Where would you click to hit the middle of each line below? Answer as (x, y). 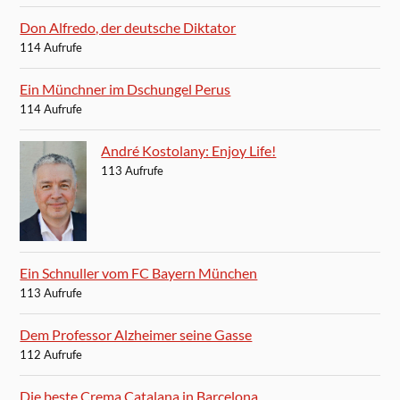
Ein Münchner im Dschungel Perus (125, 89)
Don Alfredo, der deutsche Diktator (128, 28)
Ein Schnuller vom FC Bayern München (139, 273)
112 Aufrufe (51, 355)
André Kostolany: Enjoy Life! (189, 151)
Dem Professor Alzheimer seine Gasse (136, 335)
